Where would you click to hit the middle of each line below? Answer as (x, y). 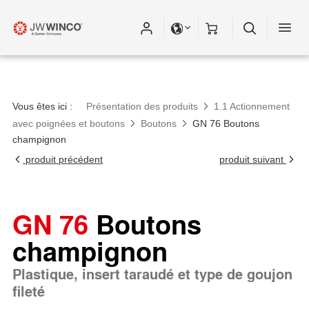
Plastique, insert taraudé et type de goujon (152, 274)
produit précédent (63, 159)
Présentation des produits (142, 106)
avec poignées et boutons (69, 123)
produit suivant (252, 159)
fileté (29, 291)
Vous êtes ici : (42, 106)
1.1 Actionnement (252, 106)
